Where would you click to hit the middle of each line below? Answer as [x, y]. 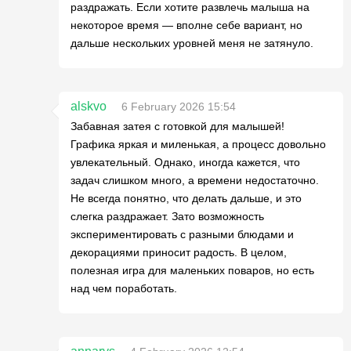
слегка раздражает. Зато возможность [167, 216]
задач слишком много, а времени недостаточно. [195, 180]
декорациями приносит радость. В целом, [179, 252]
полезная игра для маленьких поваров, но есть [192, 270]
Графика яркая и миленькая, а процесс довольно [198, 144]
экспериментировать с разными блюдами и [182, 234]
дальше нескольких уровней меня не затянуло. [192, 43]
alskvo [89, 106]
